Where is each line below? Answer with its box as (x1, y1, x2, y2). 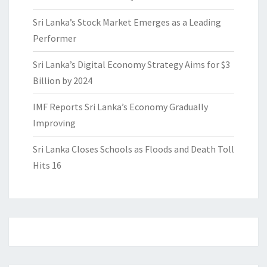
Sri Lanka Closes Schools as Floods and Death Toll (33, 143, 234, 156)
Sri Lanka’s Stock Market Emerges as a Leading (33, 16, 221, 29)
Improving (33, 117, 76, 129)
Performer (33, 32, 76, 45)
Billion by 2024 (33, 74, 92, 87)
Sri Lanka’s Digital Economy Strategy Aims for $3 (33, 58, 230, 71)
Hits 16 (33, 159, 61, 172)
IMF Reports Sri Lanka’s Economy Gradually (33, 101, 208, 113)
